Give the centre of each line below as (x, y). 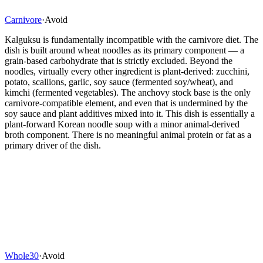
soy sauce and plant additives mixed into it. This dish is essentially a (130, 113)
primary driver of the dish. (53, 145)
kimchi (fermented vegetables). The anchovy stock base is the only (128, 92)
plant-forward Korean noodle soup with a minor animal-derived (122, 124)
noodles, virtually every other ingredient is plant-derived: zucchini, (127, 71)
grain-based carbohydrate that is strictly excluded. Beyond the (119, 60)
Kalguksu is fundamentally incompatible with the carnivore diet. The (131, 39)
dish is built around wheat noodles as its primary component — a (124, 50)
